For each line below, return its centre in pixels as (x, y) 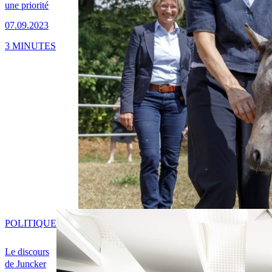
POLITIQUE (31, 223)
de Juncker (25, 264)
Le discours (27, 252)
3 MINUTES (30, 46)
